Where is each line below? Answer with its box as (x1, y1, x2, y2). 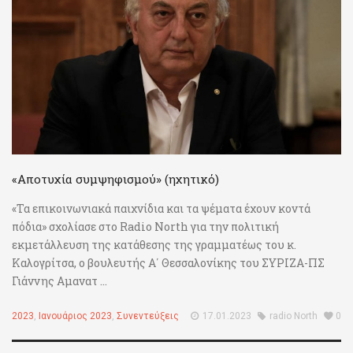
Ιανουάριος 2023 (39, 310, 112, 322)
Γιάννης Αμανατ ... (12, 273, 107, 289)
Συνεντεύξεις (117, 310, 179, 322)
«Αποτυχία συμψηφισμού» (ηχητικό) (12, 171, 219, 188)
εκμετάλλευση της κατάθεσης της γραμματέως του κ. (12, 237, 296, 253)
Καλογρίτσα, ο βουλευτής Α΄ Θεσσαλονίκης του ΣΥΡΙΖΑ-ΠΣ (12, 255, 325, 271)
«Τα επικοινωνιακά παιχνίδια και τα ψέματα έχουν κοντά (12, 201, 310, 217)
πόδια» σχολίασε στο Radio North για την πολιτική (12, 219, 279, 235)
